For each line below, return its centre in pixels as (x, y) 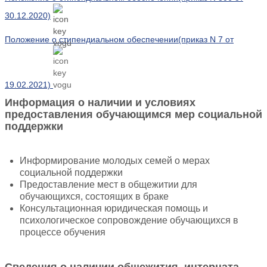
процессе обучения (63, 232)
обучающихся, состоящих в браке (94, 196)
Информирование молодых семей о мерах (115, 160)
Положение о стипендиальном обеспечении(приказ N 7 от (119, 39)
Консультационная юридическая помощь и (114, 208)
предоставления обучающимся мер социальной (133, 114)
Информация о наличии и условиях (100, 102)
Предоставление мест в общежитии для (108, 184)
